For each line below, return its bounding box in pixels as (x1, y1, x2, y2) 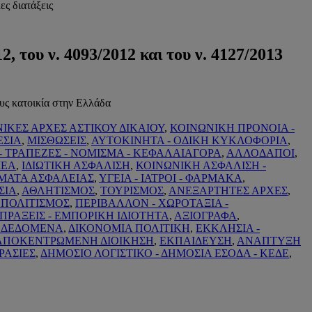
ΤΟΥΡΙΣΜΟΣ (100, 184, 164, 196)
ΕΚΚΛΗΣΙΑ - (196, 221, 260, 234)
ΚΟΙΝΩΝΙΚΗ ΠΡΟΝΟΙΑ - (170, 121, 295, 134)
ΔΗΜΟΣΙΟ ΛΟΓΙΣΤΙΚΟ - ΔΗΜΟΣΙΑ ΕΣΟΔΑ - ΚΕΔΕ (40, 247, 289, 259)
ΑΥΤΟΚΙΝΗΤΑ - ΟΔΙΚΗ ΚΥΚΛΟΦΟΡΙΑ (91, 134, 288, 146)
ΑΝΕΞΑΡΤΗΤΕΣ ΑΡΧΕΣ (169, 184, 288, 196)
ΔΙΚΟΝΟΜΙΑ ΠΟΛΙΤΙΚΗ (68, 221, 190, 234)
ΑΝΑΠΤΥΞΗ (237, 234, 301, 247)
